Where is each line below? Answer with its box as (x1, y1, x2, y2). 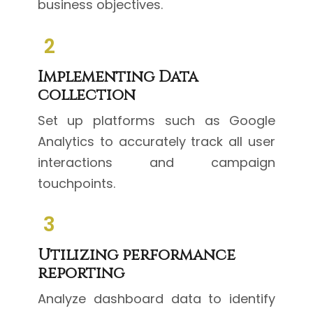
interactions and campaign (37, 153, 276, 171)
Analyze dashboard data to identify (37, 290, 276, 308)
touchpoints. (37, 174, 115, 192)
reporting (37, 263, 124, 284)
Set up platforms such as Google (37, 111, 276, 129)
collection (37, 85, 136, 105)
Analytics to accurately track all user (37, 132, 276, 150)
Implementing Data (37, 66, 198, 87)
